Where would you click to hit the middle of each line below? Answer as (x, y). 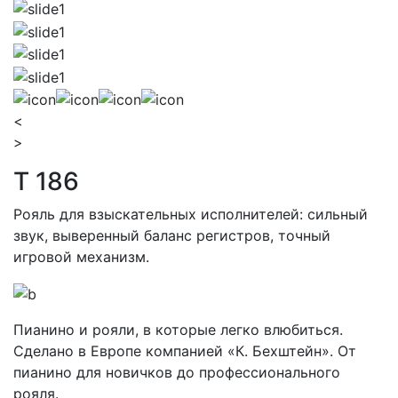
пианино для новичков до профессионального (177, 373)
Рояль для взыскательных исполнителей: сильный (191, 215)
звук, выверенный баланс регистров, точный (172, 236)
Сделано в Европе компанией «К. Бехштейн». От (185, 351)
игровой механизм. (81, 257)
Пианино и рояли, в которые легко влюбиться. (178, 330)
